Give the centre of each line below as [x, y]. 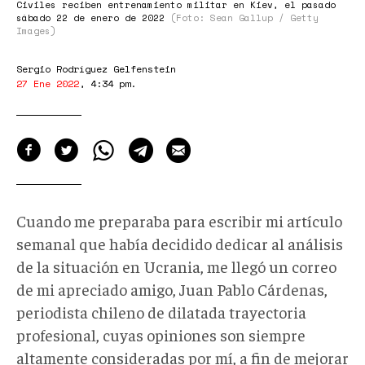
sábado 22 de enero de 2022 [93, 18]
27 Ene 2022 [48, 83]
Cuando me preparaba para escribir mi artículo [179, 220]
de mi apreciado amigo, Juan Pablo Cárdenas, [172, 288]
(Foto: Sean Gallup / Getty [244, 18]
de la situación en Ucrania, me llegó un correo [176, 266]
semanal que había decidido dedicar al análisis [180, 243]
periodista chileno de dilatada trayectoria [161, 311]
